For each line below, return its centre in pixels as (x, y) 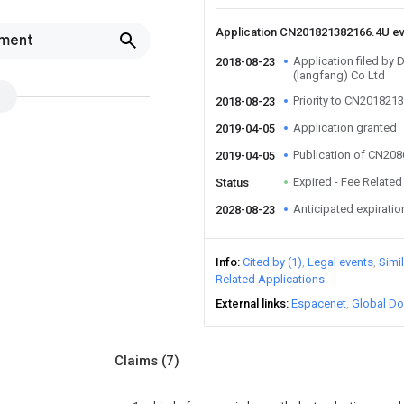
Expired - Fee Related (348, 182)
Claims (138, 361)
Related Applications (270, 279)
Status (232, 183)
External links (251, 303)
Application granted (345, 128)
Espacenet (319, 303)
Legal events (340, 262)
